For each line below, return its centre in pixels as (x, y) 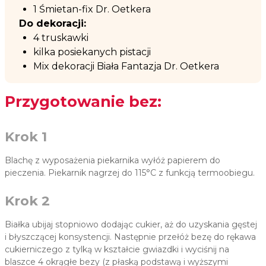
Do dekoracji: (53, 24)
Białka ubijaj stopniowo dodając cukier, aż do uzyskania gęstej (131, 225)
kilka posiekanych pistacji (93, 52)
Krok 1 (26, 137)
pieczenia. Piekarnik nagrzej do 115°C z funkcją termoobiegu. (131, 173)
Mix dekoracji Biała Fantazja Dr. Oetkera (127, 66)
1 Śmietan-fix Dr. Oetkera (93, 9)
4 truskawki (62, 38)
